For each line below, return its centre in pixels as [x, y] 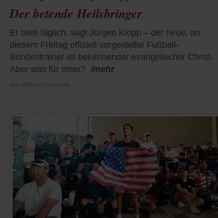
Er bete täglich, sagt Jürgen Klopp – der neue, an [105, 33]
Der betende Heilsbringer [76, 13]
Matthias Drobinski [45, 85]
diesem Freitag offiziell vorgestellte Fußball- [94, 45]
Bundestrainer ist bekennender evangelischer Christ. [111, 57]
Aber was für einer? [48, 69]
